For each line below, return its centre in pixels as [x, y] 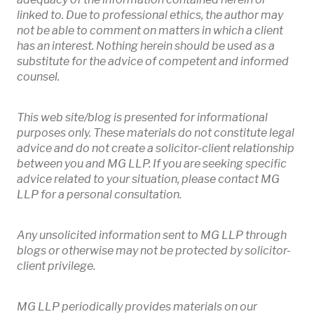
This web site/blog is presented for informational [142, 117]
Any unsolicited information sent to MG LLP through [152, 235]
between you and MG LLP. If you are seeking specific [152, 164]
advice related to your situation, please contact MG [148, 179]
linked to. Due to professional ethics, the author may [150, 15]
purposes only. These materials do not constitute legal [156, 133]
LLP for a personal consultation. [99, 194]
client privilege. [56, 266]
